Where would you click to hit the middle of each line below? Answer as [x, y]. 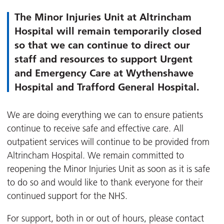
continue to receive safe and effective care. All [95, 129]
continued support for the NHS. [67, 196]
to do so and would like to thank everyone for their [105, 183]
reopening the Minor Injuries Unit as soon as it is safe [108, 169]
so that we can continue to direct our [102, 45]
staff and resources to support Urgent [103, 59]
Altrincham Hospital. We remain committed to [95, 156]
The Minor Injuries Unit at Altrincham [103, 17]
